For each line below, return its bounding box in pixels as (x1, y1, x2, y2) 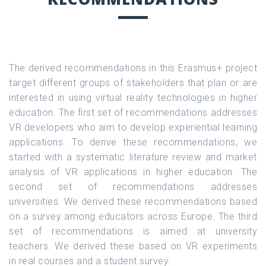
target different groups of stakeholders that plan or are (9, 77, 257, 88)
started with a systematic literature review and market (9, 151, 257, 163)
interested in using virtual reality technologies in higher (9, 91, 257, 103)
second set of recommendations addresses (9, 180, 257, 192)
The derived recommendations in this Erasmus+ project (9, 62, 257, 74)
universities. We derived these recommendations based (9, 195, 257, 207)
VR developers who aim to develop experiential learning (9, 121, 257, 133)
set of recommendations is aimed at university (9, 225, 257, 237)
